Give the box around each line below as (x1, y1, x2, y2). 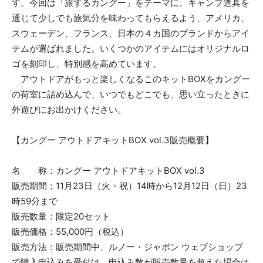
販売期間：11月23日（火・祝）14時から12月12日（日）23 (12, 180, 247, 191)
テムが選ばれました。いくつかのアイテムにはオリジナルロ (12, 42, 249, 54)
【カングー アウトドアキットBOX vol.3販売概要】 (12, 134, 214, 146)
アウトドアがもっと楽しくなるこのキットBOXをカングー (12, 73, 250, 85)
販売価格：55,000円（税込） (12, 225, 129, 237)
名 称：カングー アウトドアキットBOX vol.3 (12, 164, 205, 176)
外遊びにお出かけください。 (12, 103, 126, 115)
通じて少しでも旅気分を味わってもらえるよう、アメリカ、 (12, 12, 249, 23)
